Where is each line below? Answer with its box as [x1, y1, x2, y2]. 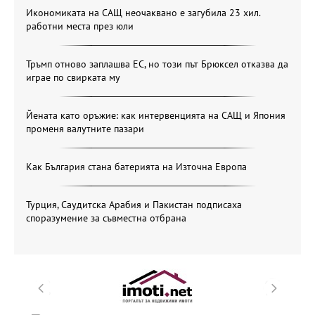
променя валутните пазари [26, 122, 144, 135]
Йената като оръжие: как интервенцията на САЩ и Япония [26, 108, 285, 122]
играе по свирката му [26, 70, 120, 84]
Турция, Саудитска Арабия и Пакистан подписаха [26, 198, 242, 211]
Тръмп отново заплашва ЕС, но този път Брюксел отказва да [26, 57, 288, 70]
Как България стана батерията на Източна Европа [26, 160, 247, 173]
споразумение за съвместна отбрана [26, 211, 186, 224]
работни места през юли [26, 19, 134, 32]
